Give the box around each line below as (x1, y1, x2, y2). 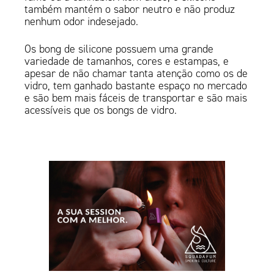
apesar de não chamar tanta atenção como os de (24, 67, 248, 81)
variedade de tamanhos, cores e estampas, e (24, 54, 229, 68)
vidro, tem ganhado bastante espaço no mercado (24, 79, 248, 93)
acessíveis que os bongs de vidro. (24, 103, 177, 117)
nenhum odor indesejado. (24, 15, 139, 29)
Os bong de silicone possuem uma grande (24, 42, 214, 56)
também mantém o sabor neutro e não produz (24, 2, 235, 17)
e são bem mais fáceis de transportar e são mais (24, 91, 248, 105)
